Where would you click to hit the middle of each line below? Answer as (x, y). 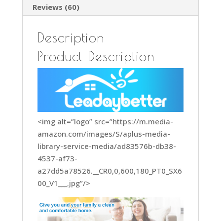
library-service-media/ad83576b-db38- (107, 146)
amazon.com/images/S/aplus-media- (104, 133)
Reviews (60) (56, 7)
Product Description (96, 56)
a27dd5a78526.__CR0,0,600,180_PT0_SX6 (110, 170)
